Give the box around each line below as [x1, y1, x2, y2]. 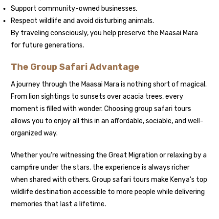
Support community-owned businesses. [11, 4, 138, 13]
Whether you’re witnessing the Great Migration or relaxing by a [11, 151, 207, 159]
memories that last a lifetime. [11, 199, 107, 208]
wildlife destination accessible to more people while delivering [11, 187, 205, 196]
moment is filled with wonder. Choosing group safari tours [11, 104, 192, 113]
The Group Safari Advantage [11, 61, 140, 72]
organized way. [11, 129, 58, 137]
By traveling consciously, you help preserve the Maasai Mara [11, 28, 198, 37]
